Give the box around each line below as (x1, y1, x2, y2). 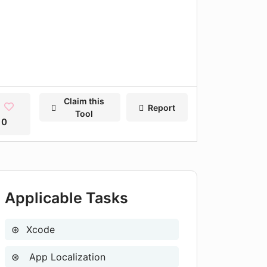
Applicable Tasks (5, 189, 128, 207)
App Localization (26, 251, 105, 263)
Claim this (64, 96, 105, 106)
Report (147, 102, 175, 113)
